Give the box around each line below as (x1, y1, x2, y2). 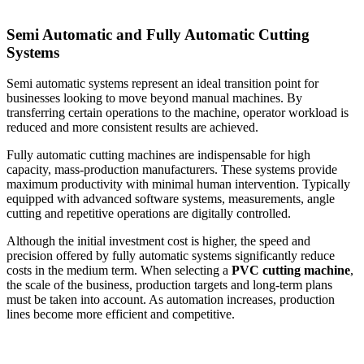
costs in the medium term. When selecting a (6, 263, 232, 278)
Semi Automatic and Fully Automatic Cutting (6, 25, 310, 43)
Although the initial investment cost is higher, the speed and (6, 234, 310, 249)
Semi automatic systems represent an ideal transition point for (6, 76, 318, 91)
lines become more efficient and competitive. (6, 307, 235, 322)
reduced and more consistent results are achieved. (6, 120, 258, 135)
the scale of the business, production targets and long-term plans (6, 278, 332, 292)
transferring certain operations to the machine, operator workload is (6, 106, 349, 120)
